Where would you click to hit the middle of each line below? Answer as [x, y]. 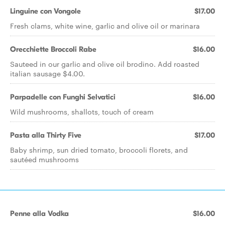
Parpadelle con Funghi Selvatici [63, 97]
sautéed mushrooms [44, 159]
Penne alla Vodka [39, 213]
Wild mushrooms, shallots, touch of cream [82, 111]
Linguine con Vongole [45, 11]
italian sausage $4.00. [47, 73]
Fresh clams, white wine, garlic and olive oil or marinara [105, 26]
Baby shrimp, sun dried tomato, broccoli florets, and [99, 150]
